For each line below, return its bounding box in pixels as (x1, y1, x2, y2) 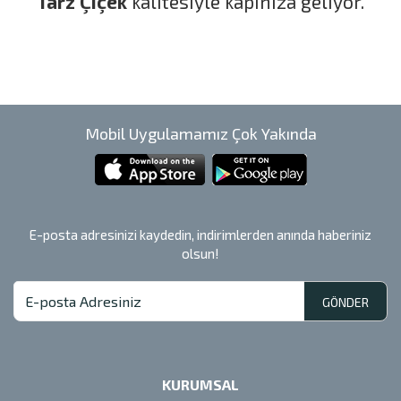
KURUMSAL (162, 376, 239, 394)
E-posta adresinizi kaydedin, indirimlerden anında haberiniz (30, 226, 371, 243)
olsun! (182, 245, 219, 262)
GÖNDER (322, 294, 369, 311)
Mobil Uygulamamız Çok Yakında (84, 124, 317, 144)
